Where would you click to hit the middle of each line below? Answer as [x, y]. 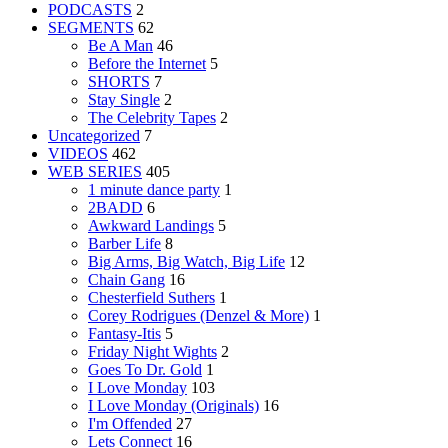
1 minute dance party [154, 189]
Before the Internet [147, 63]
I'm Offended [130, 423]
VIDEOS [78, 153]
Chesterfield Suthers [151, 297]
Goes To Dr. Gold [145, 369]
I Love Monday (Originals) [173, 405]
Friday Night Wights [152, 351]
